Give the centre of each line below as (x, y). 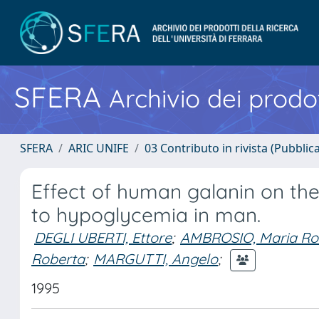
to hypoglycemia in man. (146, 215)
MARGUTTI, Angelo (156, 258)
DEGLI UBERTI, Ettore (103, 237)
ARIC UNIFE (99, 148)
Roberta (58, 258)
